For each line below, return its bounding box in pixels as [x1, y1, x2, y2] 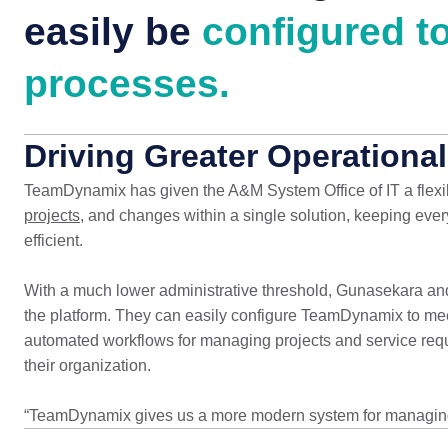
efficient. [23, 232, 83, 249]
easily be [23, 10, 202, 53]
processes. [23, 62, 230, 105]
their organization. [23, 357, 151, 374]
